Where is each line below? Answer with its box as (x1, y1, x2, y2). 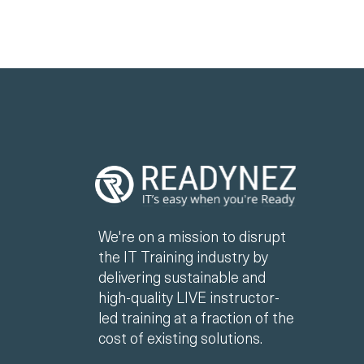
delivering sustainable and (98, 265, 266, 288)
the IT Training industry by (98, 245, 268, 267)
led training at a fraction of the (98, 305, 294, 328)
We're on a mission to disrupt (98, 224, 286, 247)
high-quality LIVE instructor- (98, 285, 279, 308)
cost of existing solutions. (98, 326, 262, 349)
